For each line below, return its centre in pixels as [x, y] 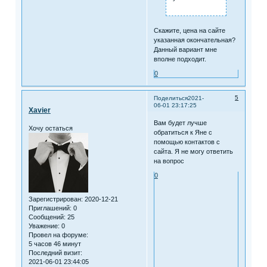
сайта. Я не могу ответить [193, 152]
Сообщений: [47, 217]
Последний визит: [55, 252]
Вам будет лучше [180, 123]
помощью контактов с [187, 142]
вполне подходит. [180, 59]
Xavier [39, 111]
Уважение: [44, 226]
